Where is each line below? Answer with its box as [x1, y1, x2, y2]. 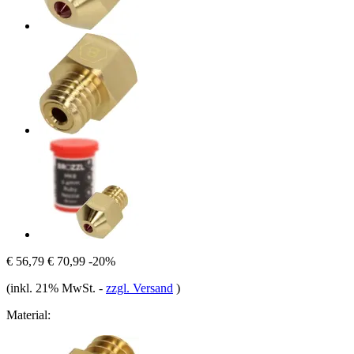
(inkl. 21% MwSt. [6, 281, 99, 295]
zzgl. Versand [106, 281, 173, 295]
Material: [6, 307, 51, 322]
